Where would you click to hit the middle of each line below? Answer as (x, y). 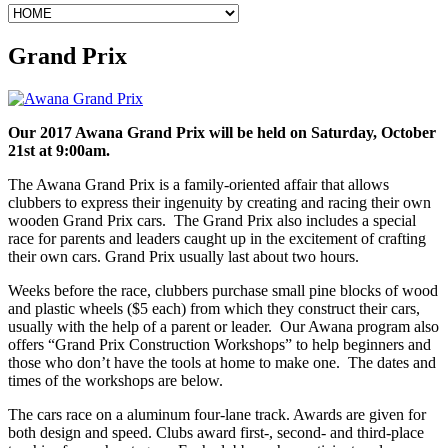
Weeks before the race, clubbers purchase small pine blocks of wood (223, 290)
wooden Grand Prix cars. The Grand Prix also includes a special (212, 220)
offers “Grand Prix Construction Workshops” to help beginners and (219, 344)
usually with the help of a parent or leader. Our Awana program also (223, 326)
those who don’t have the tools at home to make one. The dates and (222, 362)
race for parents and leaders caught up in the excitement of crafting (217, 238)
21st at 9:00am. (59, 150)
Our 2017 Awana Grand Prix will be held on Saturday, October (222, 132)
